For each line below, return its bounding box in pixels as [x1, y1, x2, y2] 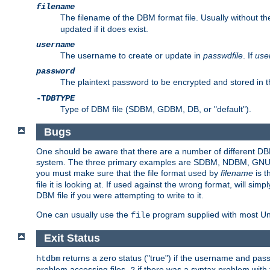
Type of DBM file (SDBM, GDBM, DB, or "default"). [60, 104, 251, 115]
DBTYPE [46, 93, 75, 104]
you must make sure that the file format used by [36, 168, 221, 178]
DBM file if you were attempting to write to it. [36, 190, 204, 201]
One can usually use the [36, 210, 131, 220]
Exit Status [43, 232, 100, 245]
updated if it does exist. [60, 24, 148, 34]
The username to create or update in [60, 51, 203, 61]
